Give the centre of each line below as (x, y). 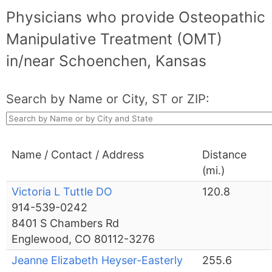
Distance (225, 155)
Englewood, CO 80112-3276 (83, 239)
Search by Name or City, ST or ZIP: (108, 99)
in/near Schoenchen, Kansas (107, 61)
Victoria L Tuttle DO (62, 192)
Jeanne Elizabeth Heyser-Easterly (97, 260)
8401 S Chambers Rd (66, 223)
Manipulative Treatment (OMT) (114, 39)
